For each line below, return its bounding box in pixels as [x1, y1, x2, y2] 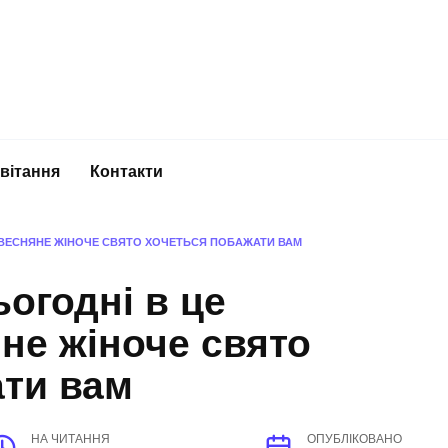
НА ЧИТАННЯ [31, 433, 111, 446]
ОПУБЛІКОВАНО [307, 433, 402, 446]
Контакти [90, 162, 163, 180]
